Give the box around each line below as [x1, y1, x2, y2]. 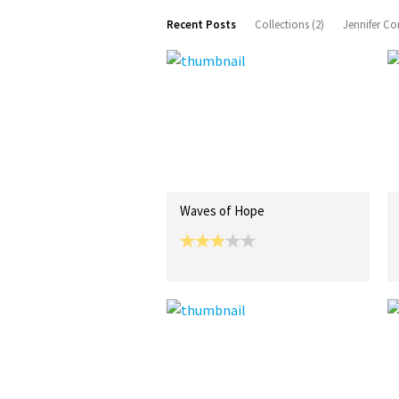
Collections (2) [255, 17, 324, 32]
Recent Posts [167, 17, 236, 32]
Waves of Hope [180, 202, 265, 219]
